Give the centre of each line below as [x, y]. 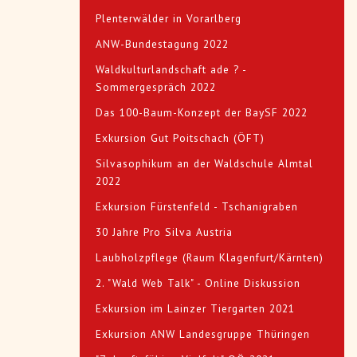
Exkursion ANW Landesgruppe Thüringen [203, 334]
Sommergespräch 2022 [156, 87]
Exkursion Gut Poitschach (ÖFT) [180, 138]
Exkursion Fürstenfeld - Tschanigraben [197, 207]
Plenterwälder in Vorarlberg [169, 19]
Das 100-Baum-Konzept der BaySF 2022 [202, 113]
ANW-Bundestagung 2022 [162, 44]
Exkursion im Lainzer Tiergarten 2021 [195, 309]
